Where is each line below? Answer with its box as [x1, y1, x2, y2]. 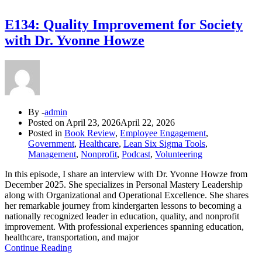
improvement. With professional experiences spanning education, [5, 222, 244, 232]
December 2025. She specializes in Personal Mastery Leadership [5, 180, 243, 190]
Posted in [28, 128, 64, 139]
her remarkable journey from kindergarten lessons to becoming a [5, 201, 242, 211]
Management [28, 149, 76, 160]
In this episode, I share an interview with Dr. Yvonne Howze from [5, 169, 247, 180]
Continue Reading [5, 243, 72, 253]
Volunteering [155, 149, 202, 160]
